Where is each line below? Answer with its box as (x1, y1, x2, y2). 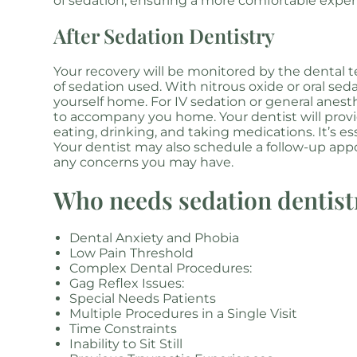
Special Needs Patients (69, 291, 217, 306)
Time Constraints (69, 321, 178, 336)
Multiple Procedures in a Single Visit (69, 306, 298, 321)
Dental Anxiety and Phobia (69, 230, 240, 245)
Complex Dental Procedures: (69, 261, 253, 276)
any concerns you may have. (53, 155, 234, 170)
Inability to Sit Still (69, 336, 183, 351)
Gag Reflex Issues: (69, 276, 185, 291)
